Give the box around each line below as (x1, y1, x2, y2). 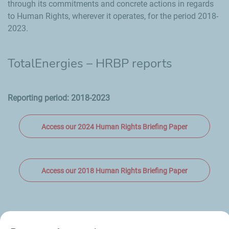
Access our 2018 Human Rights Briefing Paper (41, 167, 188, 175)
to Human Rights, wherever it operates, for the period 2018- (8, 11, 218, 21)
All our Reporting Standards (18, 213, 168, 227)
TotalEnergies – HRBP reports (8, 55, 172, 72)
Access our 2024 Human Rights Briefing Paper (41, 123, 188, 131)
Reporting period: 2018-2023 (8, 93, 110, 103)
